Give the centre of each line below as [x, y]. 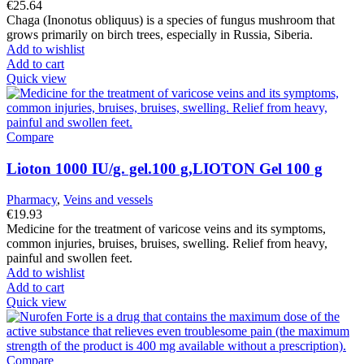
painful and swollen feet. [69, 258]
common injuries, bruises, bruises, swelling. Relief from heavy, [167, 244]
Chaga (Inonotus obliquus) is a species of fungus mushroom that [171, 19]
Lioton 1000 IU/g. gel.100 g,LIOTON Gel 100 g [165, 168]
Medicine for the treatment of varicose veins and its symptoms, [166, 229]
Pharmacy [32, 200]
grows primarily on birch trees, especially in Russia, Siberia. [160, 34]
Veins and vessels [108, 200]
